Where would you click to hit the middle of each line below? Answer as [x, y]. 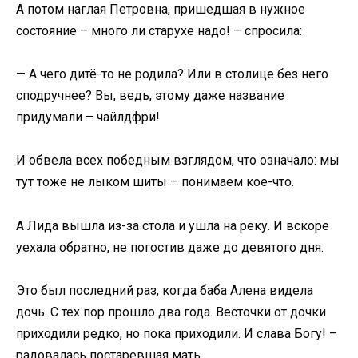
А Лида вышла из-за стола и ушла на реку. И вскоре [173, 225]
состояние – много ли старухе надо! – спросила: [159, 31]
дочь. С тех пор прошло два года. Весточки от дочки [171, 312]
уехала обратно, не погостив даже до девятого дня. [170, 247]
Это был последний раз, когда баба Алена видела [165, 290]
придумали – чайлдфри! [88, 117]
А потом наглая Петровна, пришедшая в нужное [161, 10]
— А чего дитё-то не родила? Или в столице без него [172, 74]
